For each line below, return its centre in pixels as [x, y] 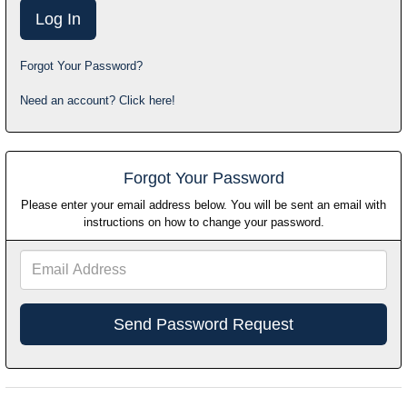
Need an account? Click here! [98, 101]
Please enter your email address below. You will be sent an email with [203, 205]
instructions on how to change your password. [203, 223]
